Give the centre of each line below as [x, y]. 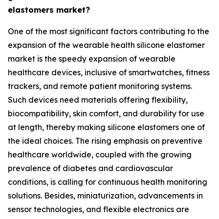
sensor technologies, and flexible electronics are [99, 209]
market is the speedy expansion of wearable [92, 58]
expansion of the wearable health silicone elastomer [106, 45]
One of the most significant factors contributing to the [109, 31]
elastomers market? [49, 10]
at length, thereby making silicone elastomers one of [106, 127]
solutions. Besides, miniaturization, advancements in [105, 195]
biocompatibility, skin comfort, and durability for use [106, 113]
